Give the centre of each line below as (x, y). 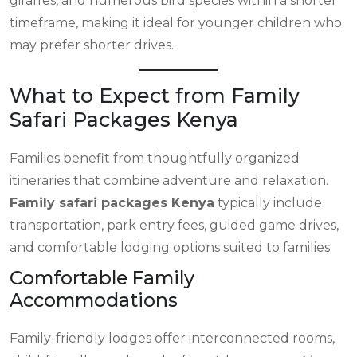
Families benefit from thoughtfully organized (155, 158)
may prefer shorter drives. (92, 45)
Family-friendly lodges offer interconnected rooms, (172, 338)
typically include (268, 203)
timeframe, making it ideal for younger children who (176, 23)
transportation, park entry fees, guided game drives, (174, 225)
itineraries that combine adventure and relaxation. (169, 180)
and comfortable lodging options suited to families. (171, 247)
